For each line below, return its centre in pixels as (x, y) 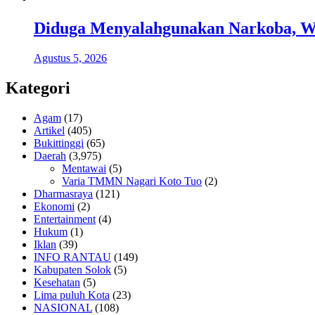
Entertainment (65, 219)
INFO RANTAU (72, 257)
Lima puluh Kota (72, 295)
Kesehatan (57, 282)
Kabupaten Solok (72, 269)
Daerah (50, 155)
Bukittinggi (59, 143)
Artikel (49, 130)
